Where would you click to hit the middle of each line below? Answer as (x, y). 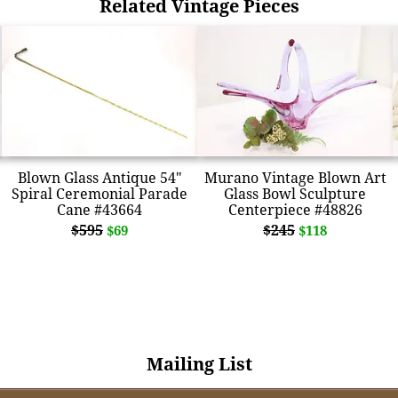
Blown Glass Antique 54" (99, 177)
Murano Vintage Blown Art (295, 177)
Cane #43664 (99, 209)
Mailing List (199, 363)
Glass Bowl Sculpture (295, 193)
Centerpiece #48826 (295, 209)
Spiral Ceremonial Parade (99, 193)
